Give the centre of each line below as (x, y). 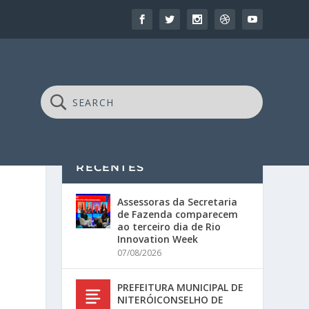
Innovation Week (158, 239)
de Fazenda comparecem (178, 214)
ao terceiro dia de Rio (169, 227)
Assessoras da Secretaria (178, 202)
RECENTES (110, 167)
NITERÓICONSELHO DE (171, 300)
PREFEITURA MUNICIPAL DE (181, 287)
